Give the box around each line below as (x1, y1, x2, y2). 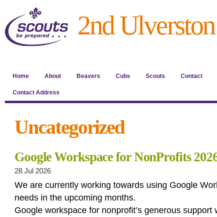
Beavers (77, 73, 100, 79)
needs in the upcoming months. (15, 193, 136, 202)
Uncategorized (15, 116, 125, 138)
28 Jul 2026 (15, 167, 51, 175)
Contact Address (13, 89, 60, 96)
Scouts (146, 73, 165, 79)
